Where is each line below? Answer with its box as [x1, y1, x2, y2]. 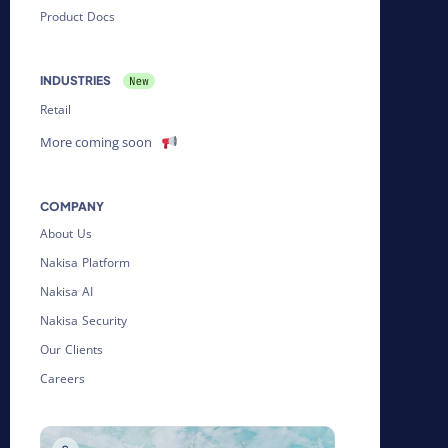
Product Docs [40, 8, 115, 26]
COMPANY [40, 199, 104, 215]
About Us [40, 225, 92, 243]
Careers [40, 370, 85, 388]
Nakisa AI [40, 283, 93, 301]
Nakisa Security [40, 312, 127, 330]
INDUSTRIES [40, 72, 111, 88]
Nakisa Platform [40, 254, 130, 272]
